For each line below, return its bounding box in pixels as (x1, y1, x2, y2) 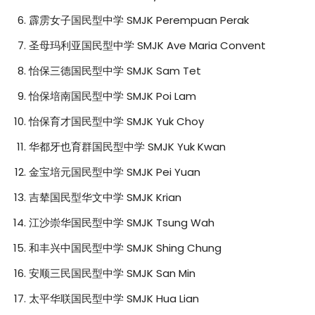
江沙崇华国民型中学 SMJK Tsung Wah (29, 214, 214, 230)
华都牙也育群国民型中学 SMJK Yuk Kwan (29, 139, 226, 154)
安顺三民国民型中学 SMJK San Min (29, 265, 195, 281)
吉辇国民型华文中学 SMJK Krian (29, 189, 181, 205)
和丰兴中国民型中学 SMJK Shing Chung (29, 240, 221, 255)
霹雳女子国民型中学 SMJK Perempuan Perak (29, 12, 249, 27)
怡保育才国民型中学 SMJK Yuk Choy (29, 113, 204, 129)
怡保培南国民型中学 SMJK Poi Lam (29, 88, 196, 103)
